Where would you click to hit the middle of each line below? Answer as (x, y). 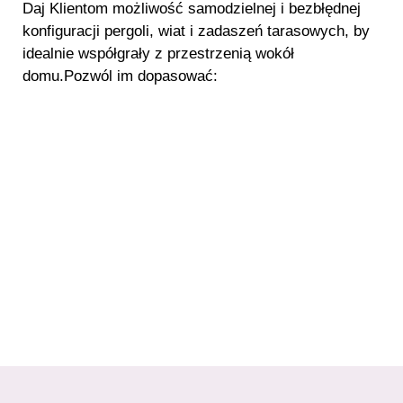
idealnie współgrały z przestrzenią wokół (158, 53)
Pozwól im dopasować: (141, 76)
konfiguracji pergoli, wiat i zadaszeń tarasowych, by (196, 31)
